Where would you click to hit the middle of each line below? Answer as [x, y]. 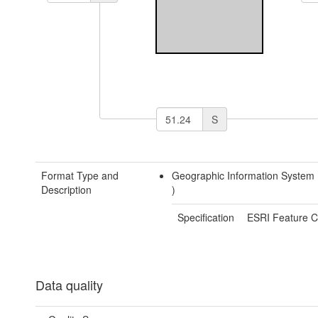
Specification [206, 218]
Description [66, 190]
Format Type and [80, 176]
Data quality [69, 285]
